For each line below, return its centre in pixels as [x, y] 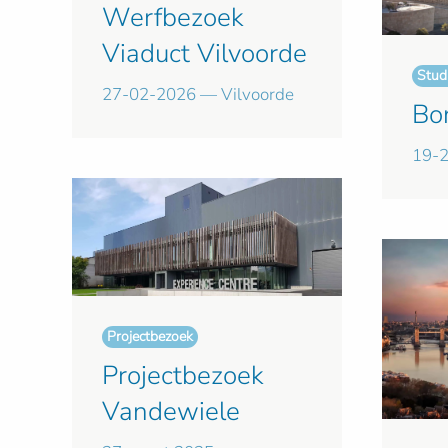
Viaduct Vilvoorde [204, 53]
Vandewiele [171, 411]
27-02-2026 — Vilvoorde [198, 94]
